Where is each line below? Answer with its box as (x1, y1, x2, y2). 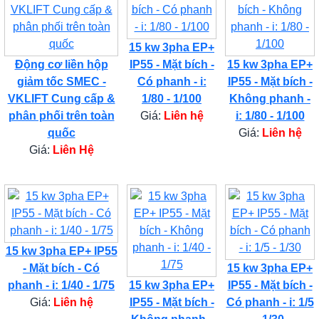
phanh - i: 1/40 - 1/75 (8, 278, 115, 291)
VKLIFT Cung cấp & (7, 92, 115, 105)
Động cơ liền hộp (14, 58, 108, 70)
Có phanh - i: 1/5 (226, 296, 314, 308)
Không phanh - (229, 92, 310, 105)
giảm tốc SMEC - (16, 75, 106, 88)
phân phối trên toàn (8, 109, 115, 122)
